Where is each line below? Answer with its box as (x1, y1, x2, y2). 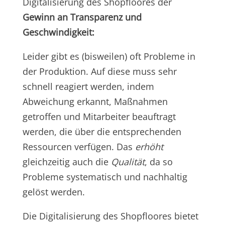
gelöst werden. (22, 185, 85, 198)
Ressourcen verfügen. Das (22, 140, 135, 153)
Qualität (110, 155, 145, 168)
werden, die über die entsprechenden (22, 125, 181, 138)
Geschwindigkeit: (22, 26, 94, 38)
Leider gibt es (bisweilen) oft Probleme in (22, 50, 195, 62)
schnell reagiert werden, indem (22, 80, 154, 92)
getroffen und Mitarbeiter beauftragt (22, 110, 176, 123)
